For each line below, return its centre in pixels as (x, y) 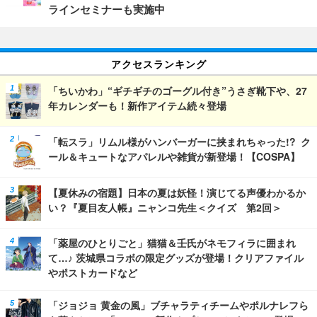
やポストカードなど (93, 273)
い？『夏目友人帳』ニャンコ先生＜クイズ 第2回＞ (165, 207)
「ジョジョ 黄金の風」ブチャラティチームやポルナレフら (178, 305)
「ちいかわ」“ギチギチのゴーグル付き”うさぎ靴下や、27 (178, 90)
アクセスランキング (158, 63)
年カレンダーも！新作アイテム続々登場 (137, 105)
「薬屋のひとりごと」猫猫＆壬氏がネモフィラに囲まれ (172, 243)
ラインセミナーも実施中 (106, 9)
